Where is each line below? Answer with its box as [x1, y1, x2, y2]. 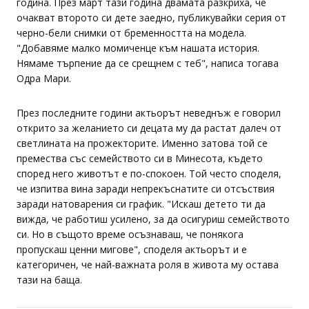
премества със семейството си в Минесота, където [17, 152, 263, 165]
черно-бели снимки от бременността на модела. [17, 26, 246, 39]
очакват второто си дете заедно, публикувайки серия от [17, 11, 286, 24]
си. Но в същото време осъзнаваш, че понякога [17, 228, 243, 241]
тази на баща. [17, 273, 82, 286]
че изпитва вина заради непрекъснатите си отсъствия [17, 182, 275, 195]
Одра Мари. [17, 72, 71, 85]
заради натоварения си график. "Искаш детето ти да [17, 197, 266, 210]
